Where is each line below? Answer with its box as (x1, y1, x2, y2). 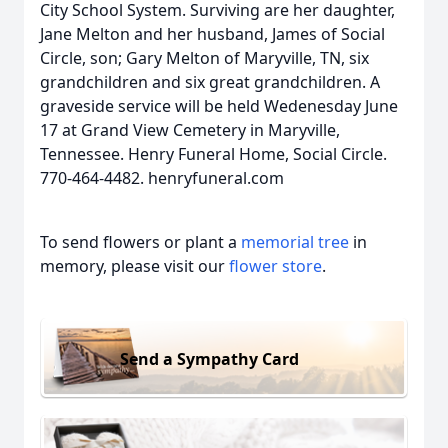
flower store (229, 255, 322, 277)
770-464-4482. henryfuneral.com (40, 167, 284, 189)
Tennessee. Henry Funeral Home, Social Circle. (40, 143, 387, 165)
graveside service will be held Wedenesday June (40, 95, 398, 117)
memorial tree (241, 231, 349, 253)
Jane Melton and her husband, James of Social (40, 23, 385, 45)
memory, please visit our (40, 255, 229, 277)
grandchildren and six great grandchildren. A (40, 71, 380, 93)
